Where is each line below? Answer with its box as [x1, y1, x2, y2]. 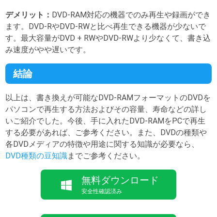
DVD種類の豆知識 [5, 151, 68, 160]
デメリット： [5, 10, 52, 19]
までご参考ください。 [67, 151, 145, 160]
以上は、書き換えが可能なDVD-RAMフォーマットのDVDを [5, 93, 211, 102]
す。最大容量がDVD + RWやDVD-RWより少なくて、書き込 [5, 33, 211, 43]
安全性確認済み [81, 187, 122, 195]
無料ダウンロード [81, 174, 159, 186]
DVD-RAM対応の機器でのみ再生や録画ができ [52, 10, 211, 19]
